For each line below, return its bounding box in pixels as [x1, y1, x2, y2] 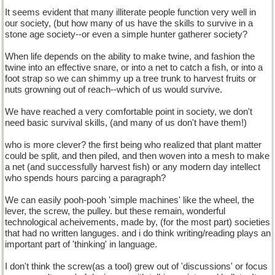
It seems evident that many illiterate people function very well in [5, 7, 256, 17]
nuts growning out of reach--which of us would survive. [5, 85, 222, 95]
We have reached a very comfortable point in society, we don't [5, 107, 252, 117]
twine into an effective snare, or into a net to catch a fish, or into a [5, 63, 263, 72]
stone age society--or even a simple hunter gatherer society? [5, 29, 247, 39]
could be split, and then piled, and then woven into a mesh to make [5, 151, 269, 161]
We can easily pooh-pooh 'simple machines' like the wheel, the [5, 195, 254, 205]
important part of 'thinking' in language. [5, 239, 157, 249]
